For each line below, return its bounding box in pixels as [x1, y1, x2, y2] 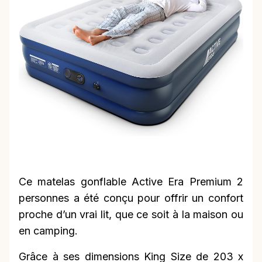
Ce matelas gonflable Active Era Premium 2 [19, 175, 243, 188]
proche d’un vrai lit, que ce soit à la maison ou [19, 208, 243, 221]
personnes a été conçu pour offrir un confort [19, 192, 243, 205]
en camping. [19, 225, 78, 237]
